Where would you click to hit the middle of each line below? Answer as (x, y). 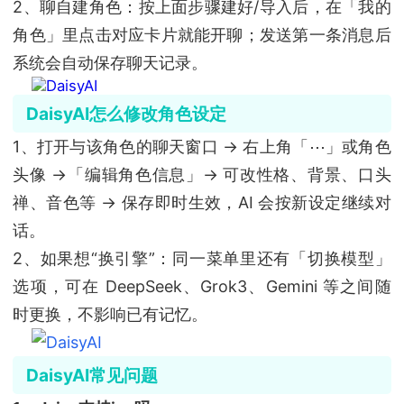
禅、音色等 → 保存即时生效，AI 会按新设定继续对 (202, 202)
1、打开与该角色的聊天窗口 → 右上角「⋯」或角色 (202, 146)
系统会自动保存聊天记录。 (110, 62)
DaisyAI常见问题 (92, 376)
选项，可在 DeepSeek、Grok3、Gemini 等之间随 (202, 286)
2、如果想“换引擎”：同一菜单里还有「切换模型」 (202, 258)
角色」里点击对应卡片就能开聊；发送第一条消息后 (202, 34)
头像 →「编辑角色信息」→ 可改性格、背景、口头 (202, 174)
